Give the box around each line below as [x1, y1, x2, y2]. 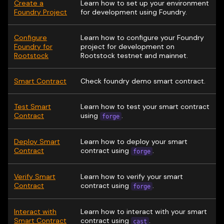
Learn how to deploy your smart [80, 137, 187, 146]
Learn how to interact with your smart [80, 207, 207, 216]
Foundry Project [14, 7, 67, 16]
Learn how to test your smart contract [80, 102, 209, 111]
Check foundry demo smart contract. [80, 76, 205, 85]
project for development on [80, 42, 174, 51]
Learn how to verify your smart [80, 172, 183, 181]
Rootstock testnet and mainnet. [80, 51, 188, 60]
